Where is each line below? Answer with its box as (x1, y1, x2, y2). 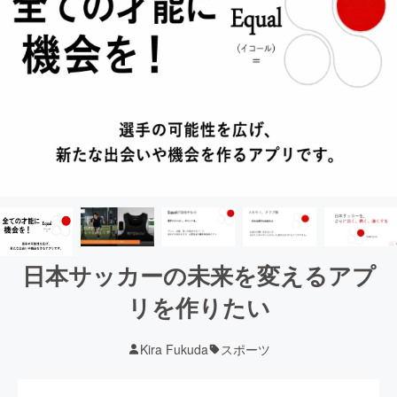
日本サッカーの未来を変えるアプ (21, 258, 376, 292)
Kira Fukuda (139, 339, 208, 358)
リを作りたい (127, 290, 270, 323)
